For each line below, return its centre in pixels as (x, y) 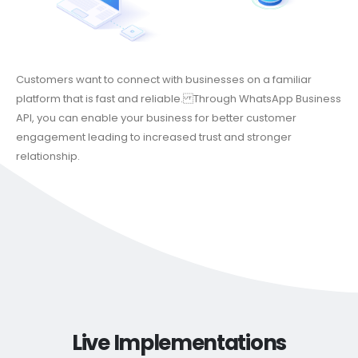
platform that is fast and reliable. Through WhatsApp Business (179, 98)
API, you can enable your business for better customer (156, 117)
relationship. (48, 156)
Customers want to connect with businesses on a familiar (164, 79)
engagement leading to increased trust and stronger (154, 137)
